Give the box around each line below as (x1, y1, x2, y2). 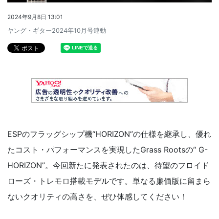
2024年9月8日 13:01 (7, 13, 63, 21)
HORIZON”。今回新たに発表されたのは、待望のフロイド (7, 160, 209, 171)
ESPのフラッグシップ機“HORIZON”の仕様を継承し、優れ (7, 129, 211, 139)
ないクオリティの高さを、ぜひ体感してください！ (7, 192, 187, 202)
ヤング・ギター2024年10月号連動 (7, 27, 106, 35)
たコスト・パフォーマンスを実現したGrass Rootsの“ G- (7, 145, 208, 155)
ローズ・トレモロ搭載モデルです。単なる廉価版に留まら (7, 176, 211, 186)
